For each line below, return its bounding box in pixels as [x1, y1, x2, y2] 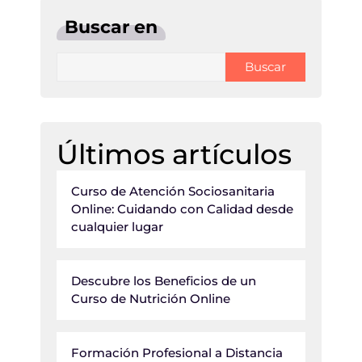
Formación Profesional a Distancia [71, 345, 283, 360]
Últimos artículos [57, 137, 292, 171]
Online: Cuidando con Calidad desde [71, 201, 293, 217]
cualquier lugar [71, 219, 163, 234]
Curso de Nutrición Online [71, 291, 230, 306]
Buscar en [65, 16, 158, 38]
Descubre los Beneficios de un [71, 273, 256, 288]
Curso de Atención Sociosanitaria [71, 183, 275, 199]
